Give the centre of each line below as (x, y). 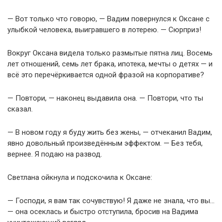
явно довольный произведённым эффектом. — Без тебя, (105, 143)
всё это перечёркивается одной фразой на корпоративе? (106, 75)
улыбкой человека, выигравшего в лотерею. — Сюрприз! (104, 30)
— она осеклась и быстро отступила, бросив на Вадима (103, 212)
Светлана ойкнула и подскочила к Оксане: (80, 178)
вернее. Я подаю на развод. (55, 154)
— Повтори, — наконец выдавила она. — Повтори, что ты (105, 98)
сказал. (20, 109)
